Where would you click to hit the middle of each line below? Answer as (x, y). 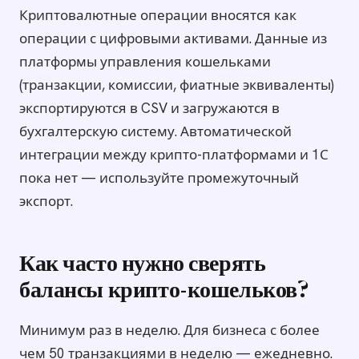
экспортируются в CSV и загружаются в (149, 108)
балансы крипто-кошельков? (164, 291)
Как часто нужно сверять (143, 265)
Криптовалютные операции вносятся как (158, 15)
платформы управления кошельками (145, 61)
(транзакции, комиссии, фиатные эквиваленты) (177, 85)
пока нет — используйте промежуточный (159, 177)
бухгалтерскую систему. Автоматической (155, 131)
